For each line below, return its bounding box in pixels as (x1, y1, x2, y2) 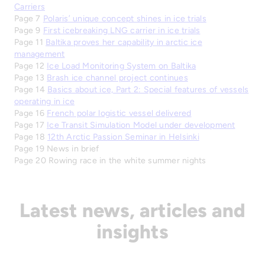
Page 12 (14, 60, 47, 71)
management (14, 49, 65, 59)
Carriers (14, 1, 45, 12)
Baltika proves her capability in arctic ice (46, 37, 202, 47)
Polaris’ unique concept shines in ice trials (43, 13, 206, 24)
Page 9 (14, 25, 43, 35)
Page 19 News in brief (14, 143, 99, 154)
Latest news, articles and (20, 198, 245, 222)
